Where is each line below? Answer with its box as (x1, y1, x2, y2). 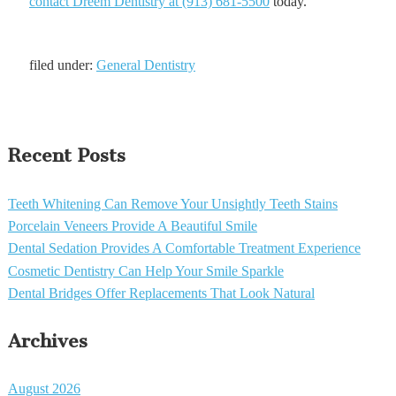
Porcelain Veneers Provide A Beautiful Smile (7, 218, 257, 234)
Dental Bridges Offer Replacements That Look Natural (7, 286, 315, 301)
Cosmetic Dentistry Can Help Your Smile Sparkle (7, 263, 284, 278)
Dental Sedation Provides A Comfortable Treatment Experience (7, 240, 361, 256)
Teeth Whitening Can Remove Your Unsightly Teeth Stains (7, 195, 338, 211)
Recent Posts (7, 143, 126, 166)
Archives (7, 329, 88, 352)
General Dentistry (95, 57, 195, 73)
